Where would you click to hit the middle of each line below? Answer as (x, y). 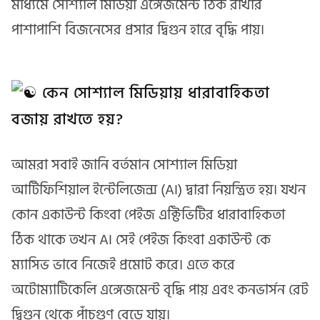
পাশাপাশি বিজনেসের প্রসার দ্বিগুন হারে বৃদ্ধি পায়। (138, 30)
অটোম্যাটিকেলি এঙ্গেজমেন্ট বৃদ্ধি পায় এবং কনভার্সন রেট (160, 290)
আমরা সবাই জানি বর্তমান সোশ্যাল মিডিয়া (124, 165)
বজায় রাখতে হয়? (67, 119)
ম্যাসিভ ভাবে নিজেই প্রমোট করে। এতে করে (123, 265)
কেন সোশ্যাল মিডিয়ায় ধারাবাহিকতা (154, 93)
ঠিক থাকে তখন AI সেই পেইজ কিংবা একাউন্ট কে (141, 240)
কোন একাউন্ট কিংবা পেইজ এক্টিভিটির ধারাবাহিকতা (148, 215)
